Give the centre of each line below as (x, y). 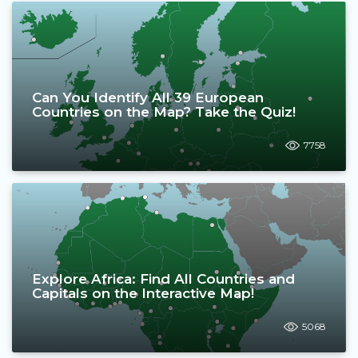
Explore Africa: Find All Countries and (163, 279)
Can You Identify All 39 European (148, 97)
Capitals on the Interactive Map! (143, 293)
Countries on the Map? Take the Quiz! (164, 112)
